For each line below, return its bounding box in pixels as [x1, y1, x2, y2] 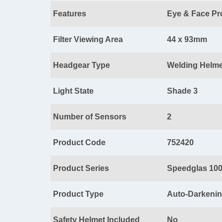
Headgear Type [53, 61, 110, 70]
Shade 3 [167, 87, 198, 96]
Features [53, 9, 86, 18]
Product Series [53, 164, 109, 173]
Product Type [53, 190, 104, 199]
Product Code [53, 138, 106, 147]
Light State [53, 87, 94, 96]
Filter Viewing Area [53, 35, 123, 44]
